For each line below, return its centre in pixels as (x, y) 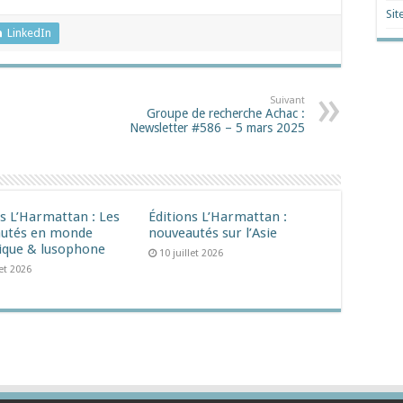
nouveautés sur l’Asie (212, 233)
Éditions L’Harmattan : (217, 217)
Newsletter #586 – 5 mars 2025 (217, 128)
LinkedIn (29, 33)
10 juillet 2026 (191, 253)
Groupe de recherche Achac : (226, 113)
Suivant (287, 100)
